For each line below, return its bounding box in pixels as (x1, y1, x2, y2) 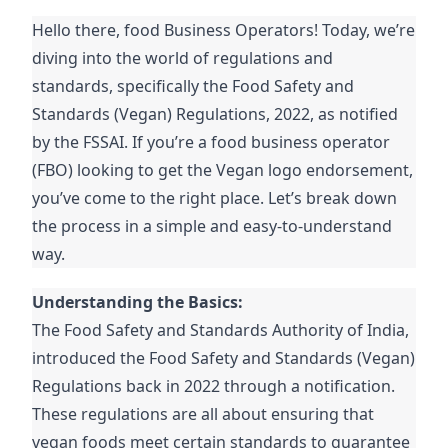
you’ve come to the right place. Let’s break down (32, 187, 398, 210)
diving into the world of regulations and (32, 47, 334, 70)
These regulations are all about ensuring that (32, 403, 375, 426)
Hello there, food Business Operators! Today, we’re (32, 19, 416, 42)
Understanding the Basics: (32, 291, 244, 314)
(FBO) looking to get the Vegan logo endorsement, (32, 159, 414, 182)
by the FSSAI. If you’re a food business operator (32, 131, 391, 154)
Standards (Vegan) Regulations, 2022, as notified (32, 103, 399, 126)
